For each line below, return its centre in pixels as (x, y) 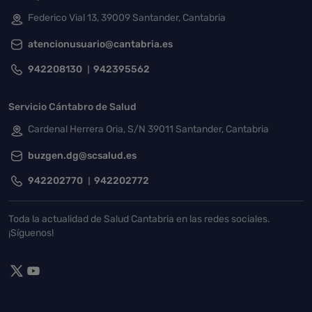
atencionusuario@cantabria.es (100, 44)
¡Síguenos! (31, 233)
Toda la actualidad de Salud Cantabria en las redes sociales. (139, 219)
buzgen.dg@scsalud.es (82, 156)
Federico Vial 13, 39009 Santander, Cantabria (127, 18)
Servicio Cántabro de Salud (72, 107)
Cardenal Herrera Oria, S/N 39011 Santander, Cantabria (148, 129)
